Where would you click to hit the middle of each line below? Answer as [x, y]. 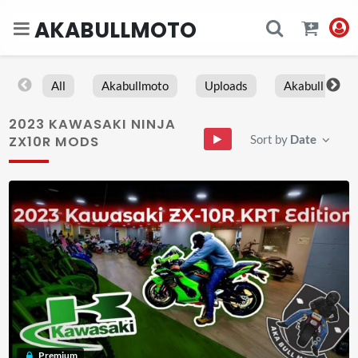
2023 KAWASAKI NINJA [93, 124]
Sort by [270, 139]
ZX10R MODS [54, 141]
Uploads [226, 86]
